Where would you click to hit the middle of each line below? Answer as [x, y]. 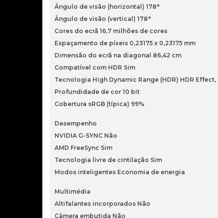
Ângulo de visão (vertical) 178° [103, 19]
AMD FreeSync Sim [83, 148]
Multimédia [73, 191]
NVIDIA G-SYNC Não [86, 136]
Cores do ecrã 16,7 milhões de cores [111, 31]
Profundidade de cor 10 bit [97, 92]
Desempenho [76, 123]
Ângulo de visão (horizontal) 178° [107, 7]
